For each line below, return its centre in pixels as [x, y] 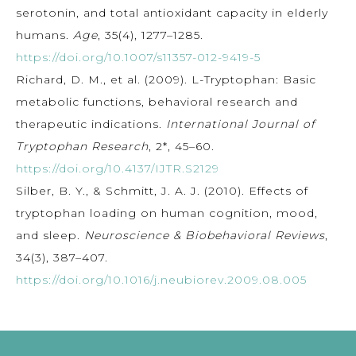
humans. [44, 35]
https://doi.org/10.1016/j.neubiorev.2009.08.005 [161, 279]
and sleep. [50, 235]
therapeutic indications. [91, 124]
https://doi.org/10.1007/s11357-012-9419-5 [138, 57]
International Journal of [241, 124]
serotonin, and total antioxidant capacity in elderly [172, 12]
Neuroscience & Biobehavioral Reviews [205, 235]
